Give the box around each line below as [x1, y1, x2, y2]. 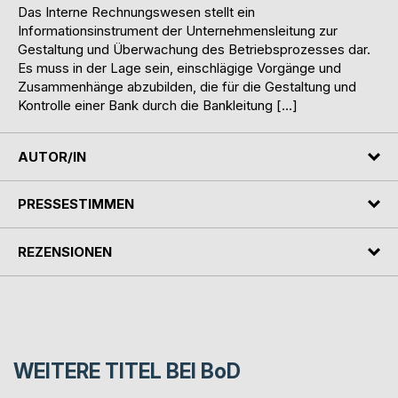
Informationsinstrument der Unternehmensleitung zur [18, 22, 338, 40]
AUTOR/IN [18, 147, 86, 165]
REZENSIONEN [18, 243, 112, 260]
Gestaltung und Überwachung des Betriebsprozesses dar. [18, 41, 370, 59]
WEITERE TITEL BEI [13, 358, 201, 384]
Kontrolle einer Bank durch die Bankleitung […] [18, 97, 298, 115]
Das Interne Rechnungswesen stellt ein [18, 4, 255, 21]
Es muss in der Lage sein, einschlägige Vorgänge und [18, 60, 341, 77]
